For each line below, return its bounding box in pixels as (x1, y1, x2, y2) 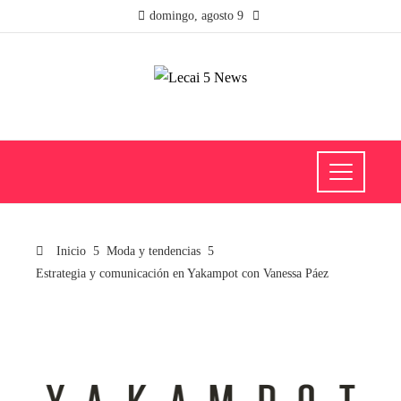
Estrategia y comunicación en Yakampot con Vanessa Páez (36, 266, 328, 281)
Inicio (53, 243, 86, 259)
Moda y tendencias (107, 243, 200, 259)
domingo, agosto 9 (149, 9, 243, 22)
